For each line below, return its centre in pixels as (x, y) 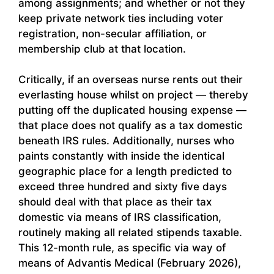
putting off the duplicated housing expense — (132, 110)
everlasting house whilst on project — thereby (133, 95)
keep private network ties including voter (121, 18)
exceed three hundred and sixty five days (123, 187)
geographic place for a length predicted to (125, 172)
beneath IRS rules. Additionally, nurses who (126, 141)
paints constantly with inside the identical (121, 156)
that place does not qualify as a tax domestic (131, 126)
